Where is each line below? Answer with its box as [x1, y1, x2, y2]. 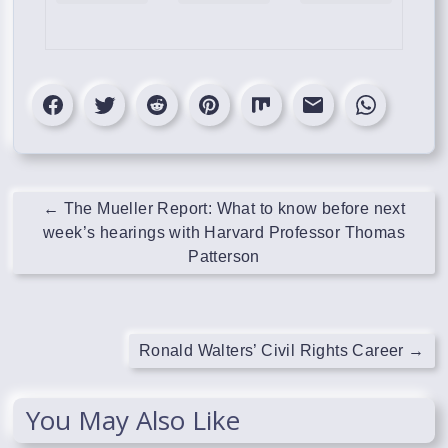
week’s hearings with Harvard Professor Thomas [42, 224, 405, 242]
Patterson [188, 248, 260, 266]
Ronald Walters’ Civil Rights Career [138, 342, 409, 360]
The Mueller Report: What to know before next [59, 200, 406, 218]
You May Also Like [26, 402, 241, 439]
